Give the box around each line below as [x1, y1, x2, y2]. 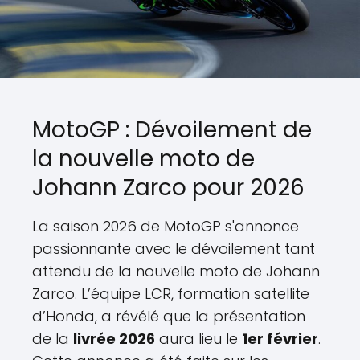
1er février [242, 329, 318, 350]
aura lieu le [155, 329, 242, 350]
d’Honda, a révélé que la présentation [32, 306, 305, 327]
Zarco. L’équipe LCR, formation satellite [32, 284, 309, 305]
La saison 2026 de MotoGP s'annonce [32, 216, 299, 237]
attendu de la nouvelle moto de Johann [32, 261, 320, 282]
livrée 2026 [73, 329, 155, 350]
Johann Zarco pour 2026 [32, 172, 305, 204]
